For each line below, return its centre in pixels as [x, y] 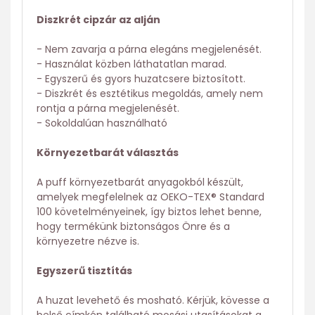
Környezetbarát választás [108, 153]
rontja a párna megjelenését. [108, 109]
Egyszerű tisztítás [84, 271]
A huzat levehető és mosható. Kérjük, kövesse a [153, 301]
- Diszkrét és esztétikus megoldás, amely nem [150, 94]
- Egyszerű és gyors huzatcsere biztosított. [141, 79]
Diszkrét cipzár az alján [98, 20]
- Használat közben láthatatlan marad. [131, 64]
